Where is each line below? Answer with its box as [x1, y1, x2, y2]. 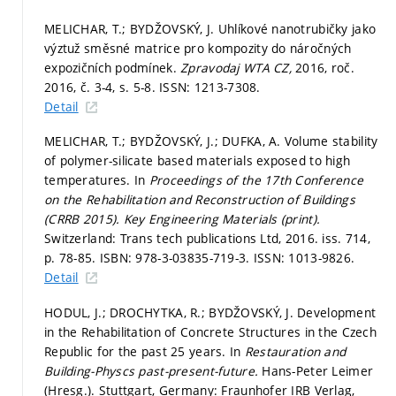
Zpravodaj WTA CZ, [180, 58, 296, 76]
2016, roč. [295, 58, 355, 76]
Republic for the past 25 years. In [44, 342, 245, 360]
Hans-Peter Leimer [262, 362, 374, 379]
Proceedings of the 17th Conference [148, 171, 364, 189]
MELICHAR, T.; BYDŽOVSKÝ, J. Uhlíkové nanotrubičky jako [44, 19, 377, 37]
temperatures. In [44, 171, 149, 189]
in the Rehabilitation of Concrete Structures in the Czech [44, 323, 377, 340]
